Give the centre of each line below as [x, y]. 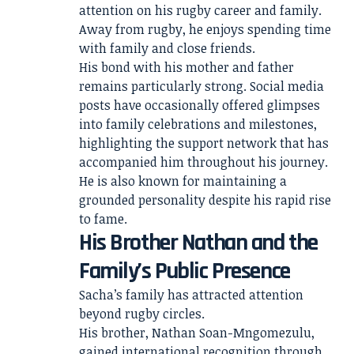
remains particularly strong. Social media [201, 86]
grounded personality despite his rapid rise [205, 200]
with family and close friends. [167, 48]
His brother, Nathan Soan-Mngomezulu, [197, 333]
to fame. [103, 219]
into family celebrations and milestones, [198, 124]
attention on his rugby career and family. [200, 10]
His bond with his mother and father [186, 67]
